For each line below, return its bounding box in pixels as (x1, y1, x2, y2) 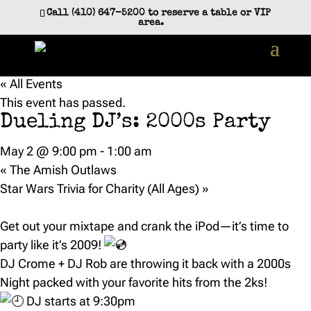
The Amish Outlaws (7, 162, 117, 177)
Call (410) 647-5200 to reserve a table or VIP (47, 8, 271, 18)
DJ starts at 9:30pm (24, 294, 135, 308)
